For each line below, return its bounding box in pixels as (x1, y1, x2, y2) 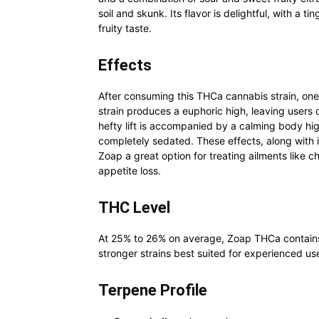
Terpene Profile (98, 281, 207, 299)
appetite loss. (98, 164, 161, 177)
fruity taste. (98, 22, 152, 34)
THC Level (98, 199, 170, 216)
